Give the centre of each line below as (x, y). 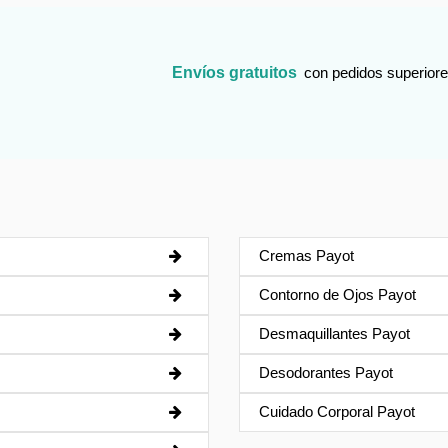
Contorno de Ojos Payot (337, 295)
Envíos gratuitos (235, 72)
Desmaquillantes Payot (334, 334)
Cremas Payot (306, 256)
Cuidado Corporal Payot (336, 412)
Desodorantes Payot (325, 373)
